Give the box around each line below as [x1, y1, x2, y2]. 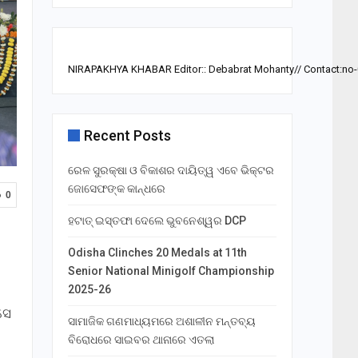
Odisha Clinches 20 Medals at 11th [67, 246, 247, 260]
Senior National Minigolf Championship [67, 265, 274, 278]
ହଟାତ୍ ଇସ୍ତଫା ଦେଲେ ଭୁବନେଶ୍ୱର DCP [67, 214, 246, 228]
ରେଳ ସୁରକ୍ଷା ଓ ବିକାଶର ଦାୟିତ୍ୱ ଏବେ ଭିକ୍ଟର [67, 164, 274, 177]
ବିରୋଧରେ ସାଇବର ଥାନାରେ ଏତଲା [67, 333, 214, 347]
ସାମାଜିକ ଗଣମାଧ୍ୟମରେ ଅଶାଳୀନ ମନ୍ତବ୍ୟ [67, 315, 256, 328]
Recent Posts [83, 127, 171, 145]
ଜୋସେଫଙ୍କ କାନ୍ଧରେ [67, 182, 165, 196]
